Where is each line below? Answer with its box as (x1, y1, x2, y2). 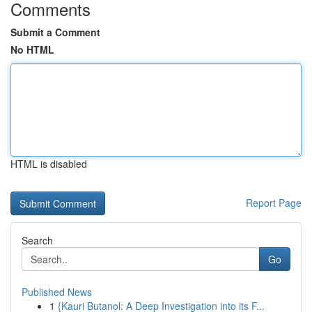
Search (22, 233, 53, 247)
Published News (22, 285, 92, 299)
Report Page (246, 196, 302, 210)
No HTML (10, 42, 54, 56)
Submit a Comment (10, 25, 100, 39)
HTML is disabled (10, 157, 87, 171)
